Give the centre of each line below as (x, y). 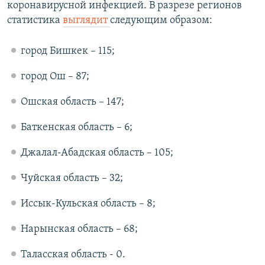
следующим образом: (161, 21)
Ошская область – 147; (72, 102)
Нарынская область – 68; (79, 230)
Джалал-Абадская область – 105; (97, 153)
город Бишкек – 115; (67, 51)
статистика (35, 21)
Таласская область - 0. (73, 255)
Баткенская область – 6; (76, 128)
